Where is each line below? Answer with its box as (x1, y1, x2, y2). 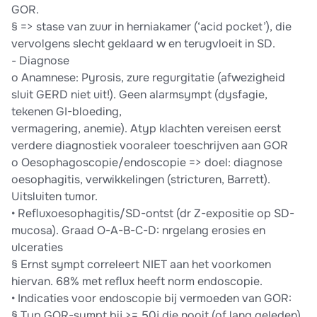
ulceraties (11, 240, 63, 255)
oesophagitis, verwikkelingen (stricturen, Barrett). (11, 172, 270, 188)
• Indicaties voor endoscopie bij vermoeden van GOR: (11, 291, 292, 306)
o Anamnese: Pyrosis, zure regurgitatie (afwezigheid (11, 70, 285, 86)
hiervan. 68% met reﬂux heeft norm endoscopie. (11, 274, 263, 289)
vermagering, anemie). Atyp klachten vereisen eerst (11, 121, 281, 137)
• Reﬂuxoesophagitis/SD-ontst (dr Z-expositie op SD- (11, 206, 294, 221)
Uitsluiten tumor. (11, 189, 98, 204)
